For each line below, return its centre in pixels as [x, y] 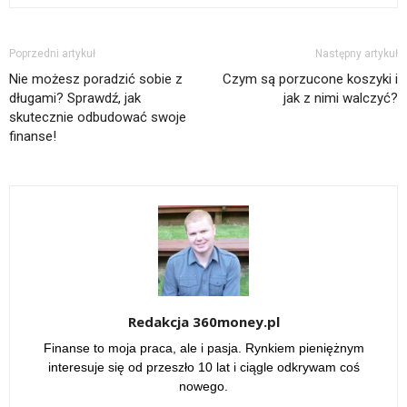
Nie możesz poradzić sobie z [96, 79]
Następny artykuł [357, 54]
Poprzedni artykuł [52, 54]
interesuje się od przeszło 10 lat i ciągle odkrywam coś [203, 367]
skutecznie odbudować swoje [98, 118]
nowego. [203, 387]
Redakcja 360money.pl [203, 322]
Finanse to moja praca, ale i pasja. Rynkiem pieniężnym [203, 348]
